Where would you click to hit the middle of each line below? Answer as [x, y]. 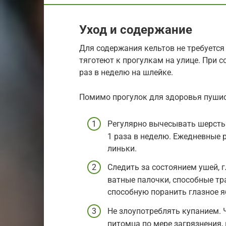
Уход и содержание [136, 30]
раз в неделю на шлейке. [126, 72]
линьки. [122, 149]
